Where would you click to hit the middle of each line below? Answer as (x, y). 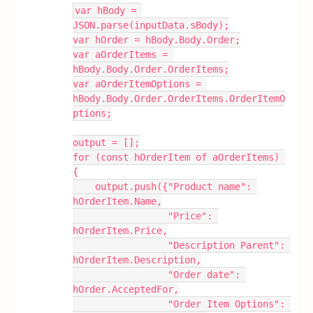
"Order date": (121, 275)
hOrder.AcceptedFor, (126, 289)
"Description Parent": (121, 245)
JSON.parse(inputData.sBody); (151, 25)
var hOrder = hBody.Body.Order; (157, 40)
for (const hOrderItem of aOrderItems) (176, 157)
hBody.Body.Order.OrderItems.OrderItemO (179, 99)
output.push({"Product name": (84, 187)
